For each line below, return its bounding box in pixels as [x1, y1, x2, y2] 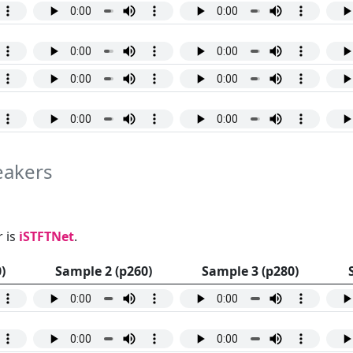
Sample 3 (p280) [201, 262, 299, 281]
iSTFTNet [19, 228, 74, 246]
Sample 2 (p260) [54, 262, 152, 281]
